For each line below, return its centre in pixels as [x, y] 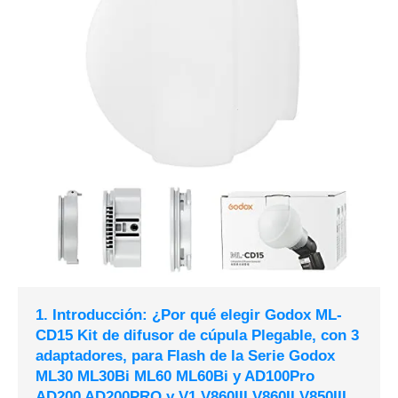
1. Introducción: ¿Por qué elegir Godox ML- [189, 315]
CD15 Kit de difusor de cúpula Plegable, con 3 [197, 336]
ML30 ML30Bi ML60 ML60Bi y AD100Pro [175, 377]
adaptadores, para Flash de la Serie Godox [185, 356]
